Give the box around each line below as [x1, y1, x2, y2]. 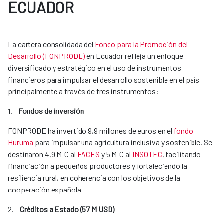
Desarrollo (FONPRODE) [8, 51, 85, 61]
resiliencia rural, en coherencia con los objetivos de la [8, 173, 180, 183]
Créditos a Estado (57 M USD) [20, 204, 114, 214]
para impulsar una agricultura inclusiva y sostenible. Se [33, 137, 212, 147]
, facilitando [162, 149, 201, 159]
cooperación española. [8, 185, 83, 194]
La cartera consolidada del [8, 39, 95, 49]
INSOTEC [132, 149, 162, 159]
